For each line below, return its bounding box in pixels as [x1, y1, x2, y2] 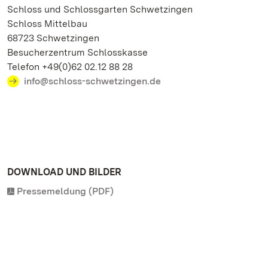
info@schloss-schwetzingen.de [24, 75, 161, 87]
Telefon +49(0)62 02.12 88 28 [7, 61, 133, 72]
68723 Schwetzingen [7, 32, 99, 44]
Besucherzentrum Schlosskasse [7, 47, 148, 58]
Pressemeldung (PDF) [17, 185, 114, 197]
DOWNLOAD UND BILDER [7, 166, 121, 178]
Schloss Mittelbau [7, 18, 87, 29]
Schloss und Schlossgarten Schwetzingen [7, 4, 193, 15]
